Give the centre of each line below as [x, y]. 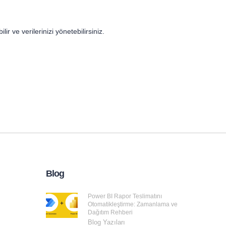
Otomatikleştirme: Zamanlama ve [133, 205]
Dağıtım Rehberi [110, 213]
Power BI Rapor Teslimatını [125, 196]
